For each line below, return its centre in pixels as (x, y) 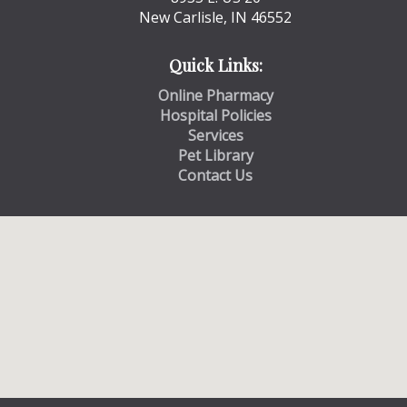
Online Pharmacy (215, 95)
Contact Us (216, 175)
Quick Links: (215, 65)
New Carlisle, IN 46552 (216, 17)
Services (215, 135)
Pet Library (215, 155)
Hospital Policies (215, 115)
